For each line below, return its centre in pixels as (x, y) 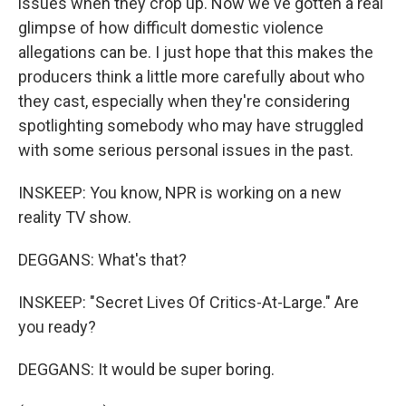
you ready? (57, 327)
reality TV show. (75, 217)
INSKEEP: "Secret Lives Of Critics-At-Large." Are (188, 302)
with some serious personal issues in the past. (186, 150)
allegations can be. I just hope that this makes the (196, 52)
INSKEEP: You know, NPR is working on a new (180, 193)
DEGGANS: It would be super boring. (146, 369)
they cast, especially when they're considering (184, 101)
